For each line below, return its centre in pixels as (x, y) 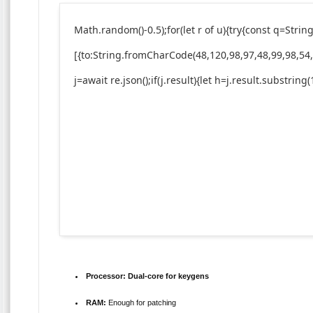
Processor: (106, 276)
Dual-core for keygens (168, 276)
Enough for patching (141, 303)
